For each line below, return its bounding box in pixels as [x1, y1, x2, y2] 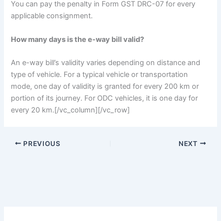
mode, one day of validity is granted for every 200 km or [11, 81, 199, 91]
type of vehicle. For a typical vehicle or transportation [11, 70, 188, 79]
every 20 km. [11, 105, 55, 114]
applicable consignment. [11, 11, 93, 21]
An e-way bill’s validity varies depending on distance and [11, 58, 201, 67]
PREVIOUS [21, 139, 61, 147]
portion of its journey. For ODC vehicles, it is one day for [11, 93, 198, 103]
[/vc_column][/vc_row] [54, 105, 130, 114]
